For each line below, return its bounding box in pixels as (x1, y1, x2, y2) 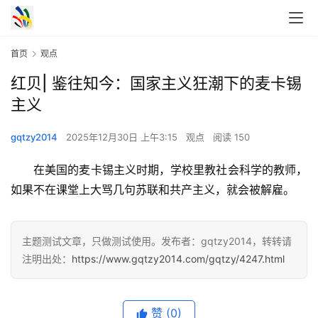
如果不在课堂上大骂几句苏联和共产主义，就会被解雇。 (11, 182, 295, 197)
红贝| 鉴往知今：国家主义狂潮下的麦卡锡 (11, 74, 302, 93)
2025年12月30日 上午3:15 (66, 131, 180, 143)
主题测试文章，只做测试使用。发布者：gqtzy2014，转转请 (22, 235, 292, 248)
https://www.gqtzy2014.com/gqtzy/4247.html (72, 253, 285, 265)
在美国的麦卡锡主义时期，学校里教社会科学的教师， (11, 163, 307, 177)
